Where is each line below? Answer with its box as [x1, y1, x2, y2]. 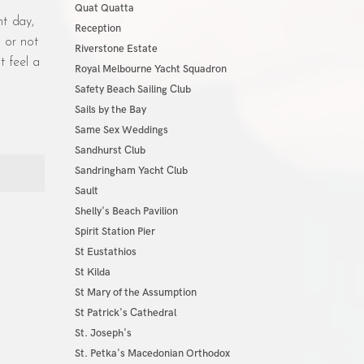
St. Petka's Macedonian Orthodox [74, 347, 230, 360]
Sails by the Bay [74, 103, 146, 116]
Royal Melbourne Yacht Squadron [74, 63, 227, 76]
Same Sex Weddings [74, 123, 168, 136]
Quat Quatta [74, 2, 134, 15]
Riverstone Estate [74, 42, 158, 55]
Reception [74, 22, 121, 35]
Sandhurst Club [74, 144, 145, 157]
